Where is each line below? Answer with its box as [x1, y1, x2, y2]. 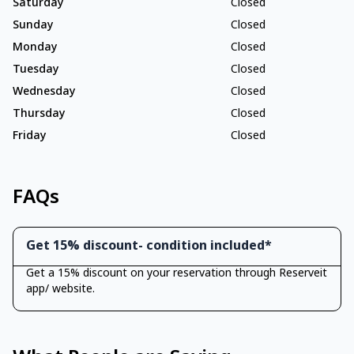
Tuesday [13, 62, 58, 78]
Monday [13, 40, 57, 56]
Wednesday [13, 85, 75, 100]
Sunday [13, 18, 53, 34]
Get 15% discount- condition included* [26, 238, 272, 256]
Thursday [13, 107, 65, 122]
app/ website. [26, 282, 95, 298]
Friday [13, 129, 46, 145]
